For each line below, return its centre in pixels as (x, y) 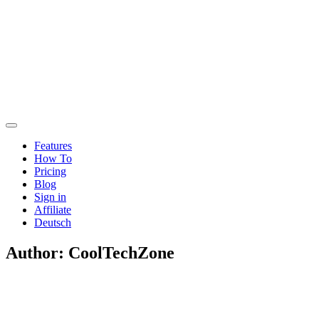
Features (53, 146)
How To (53, 158)
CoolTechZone (121, 252)
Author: (37, 252)
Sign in (50, 197)
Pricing (50, 171)
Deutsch (53, 223)
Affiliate (53, 210)
